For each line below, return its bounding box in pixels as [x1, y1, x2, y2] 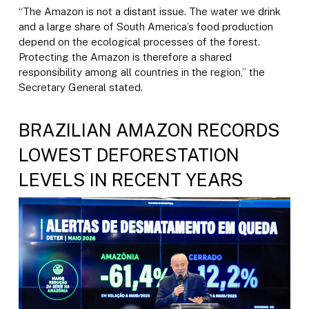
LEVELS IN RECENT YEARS [18, 168, 243, 190]
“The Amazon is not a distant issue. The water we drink [18, 6, 281, 17]
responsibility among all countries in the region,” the [18, 66, 265, 78]
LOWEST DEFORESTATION [18, 143, 239, 166]
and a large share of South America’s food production [18, 21, 273, 32]
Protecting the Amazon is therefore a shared [18, 51, 232, 63]
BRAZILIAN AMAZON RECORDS [18, 119, 280, 141]
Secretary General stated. [18, 81, 143, 93]
